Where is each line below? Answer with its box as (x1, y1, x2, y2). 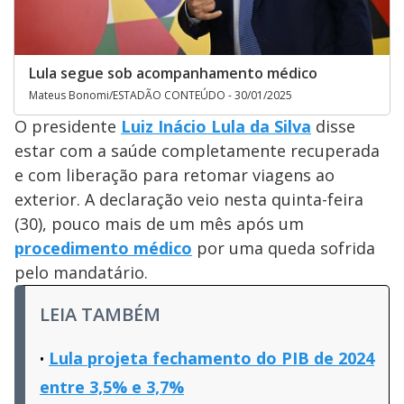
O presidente (14, 115, 121, 137)
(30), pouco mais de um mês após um (14, 212, 304, 234)
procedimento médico (14, 236, 192, 259)
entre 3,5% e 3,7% (40, 375, 184, 398)
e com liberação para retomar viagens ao (14, 163, 335, 186)
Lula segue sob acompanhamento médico (29, 62, 317, 83)
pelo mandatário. (14, 261, 148, 283)
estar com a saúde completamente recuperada (14, 139, 380, 161)
